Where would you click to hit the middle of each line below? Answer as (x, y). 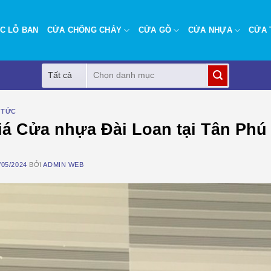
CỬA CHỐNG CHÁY (84, 30)
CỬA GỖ (155, 30)
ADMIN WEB (64, 164)
